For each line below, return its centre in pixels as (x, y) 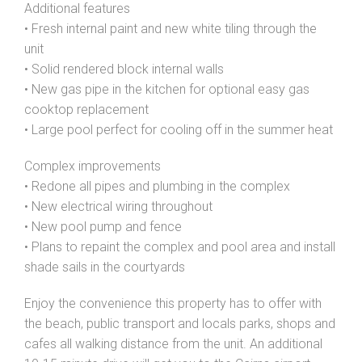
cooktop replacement (86, 109)
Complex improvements (93, 166)
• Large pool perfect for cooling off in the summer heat (179, 130)
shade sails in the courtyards (105, 267)
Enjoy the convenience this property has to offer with (173, 303)
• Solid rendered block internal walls (124, 69)
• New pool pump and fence (103, 227)
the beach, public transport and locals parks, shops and (180, 324)
